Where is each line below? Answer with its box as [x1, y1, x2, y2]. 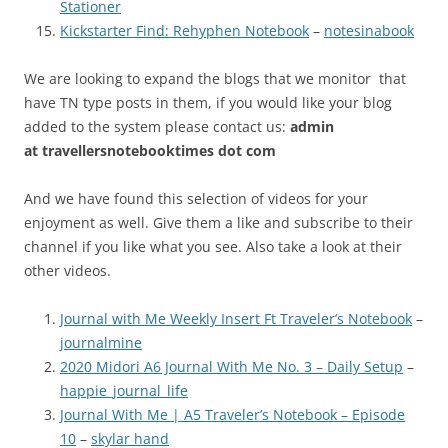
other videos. [24, 261, 111, 281]
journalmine [60, 333, 142, 353]
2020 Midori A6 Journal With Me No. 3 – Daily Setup [60, 357, 403, 377]
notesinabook [324, 21, 414, 41]
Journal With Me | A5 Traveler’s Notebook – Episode [60, 405, 405, 425]
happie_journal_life [60, 381, 188, 401]
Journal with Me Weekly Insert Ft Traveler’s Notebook [60, 309, 412, 329]
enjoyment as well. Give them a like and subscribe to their [24, 213, 413, 233]
